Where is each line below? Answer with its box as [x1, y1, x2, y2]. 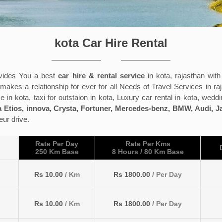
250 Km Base [35, 148, 79, 156]
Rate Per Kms [125, 140, 170, 148]
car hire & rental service [58, 71, 145, 80]
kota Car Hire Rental [55, 36, 167, 50]
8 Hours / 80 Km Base [111, 148, 184, 156]
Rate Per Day [35, 140, 78, 148]
